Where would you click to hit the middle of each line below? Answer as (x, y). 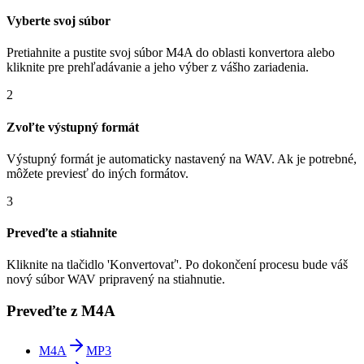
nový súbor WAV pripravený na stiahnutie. (116, 279)
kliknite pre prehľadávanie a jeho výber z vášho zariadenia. (158, 67)
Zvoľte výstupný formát (73, 127)
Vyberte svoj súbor (58, 21)
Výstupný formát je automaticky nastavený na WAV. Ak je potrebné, (182, 158)
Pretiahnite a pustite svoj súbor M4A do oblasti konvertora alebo (171, 53)
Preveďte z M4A (61, 311)
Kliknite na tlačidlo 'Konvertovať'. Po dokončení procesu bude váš (177, 265)
